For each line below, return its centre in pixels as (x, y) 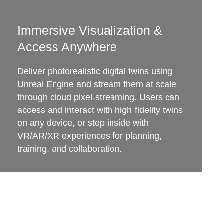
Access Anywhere (67, 47)
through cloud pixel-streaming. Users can (98, 97)
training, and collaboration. (69, 149)
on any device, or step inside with (83, 123)
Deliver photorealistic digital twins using (95, 71)
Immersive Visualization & (89, 30)
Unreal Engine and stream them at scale (97, 84)
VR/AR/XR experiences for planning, (89, 136)
